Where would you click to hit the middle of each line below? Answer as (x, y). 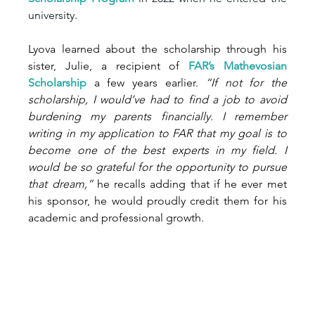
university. (53, 15)
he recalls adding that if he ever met (189, 184)
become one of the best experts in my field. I (157, 150)
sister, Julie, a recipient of (108, 66)
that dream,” (60, 184)
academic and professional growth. (116, 218)
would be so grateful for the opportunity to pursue (157, 167)
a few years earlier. (146, 83)
